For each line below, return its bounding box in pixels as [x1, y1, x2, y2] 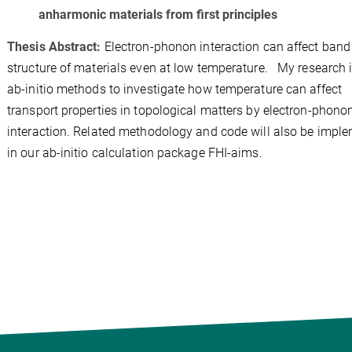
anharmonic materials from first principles [38, 7, 280, 22]
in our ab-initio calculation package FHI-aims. [7, 145, 262, 160]
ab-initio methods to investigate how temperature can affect [7, 81, 342, 97]
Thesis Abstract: [7, 38, 104, 54]
